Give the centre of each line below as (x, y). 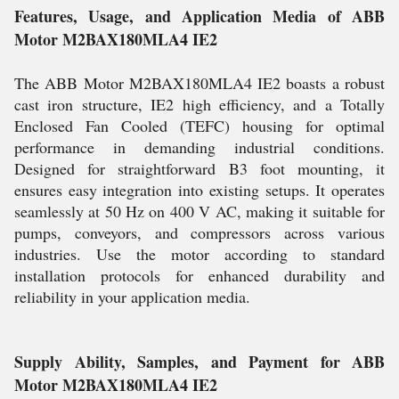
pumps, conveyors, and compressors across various (199, 232)
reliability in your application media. (132, 297)
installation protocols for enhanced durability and (199, 275)
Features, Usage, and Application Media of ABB (199, 16)
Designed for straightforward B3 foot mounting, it (199, 168)
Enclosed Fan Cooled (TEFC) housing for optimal (199, 126)
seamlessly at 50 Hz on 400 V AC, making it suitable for (199, 211)
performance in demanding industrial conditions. (199, 147)
